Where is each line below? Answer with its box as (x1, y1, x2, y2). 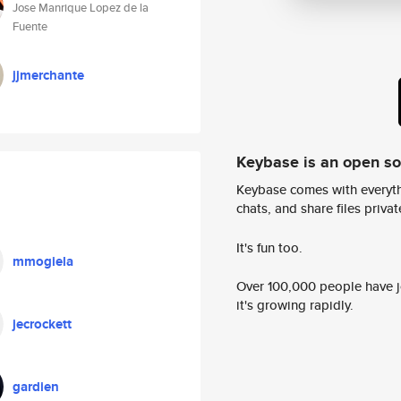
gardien (13, 377, 59, 397)
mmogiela (13, 252, 73, 271)
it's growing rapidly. (236, 295, 354, 315)
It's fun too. (236, 237, 303, 257)
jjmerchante (13, 65, 84, 85)
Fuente (13, 18, 47, 35)
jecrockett (13, 314, 72, 334)
